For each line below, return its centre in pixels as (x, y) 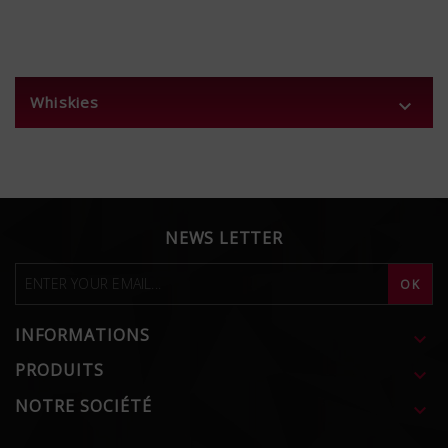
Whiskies (65, 101)
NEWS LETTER (224, 237)
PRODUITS (59, 370)
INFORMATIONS (82, 334)
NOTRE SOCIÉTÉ (83, 405)
